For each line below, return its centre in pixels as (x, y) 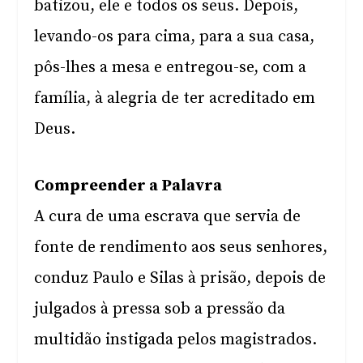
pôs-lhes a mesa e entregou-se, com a (171, 68)
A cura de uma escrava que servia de (168, 217)
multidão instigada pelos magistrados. (176, 340)
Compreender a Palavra (128, 186)
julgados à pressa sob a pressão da (160, 309)
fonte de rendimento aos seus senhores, (181, 248)
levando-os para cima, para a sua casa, (175, 37)
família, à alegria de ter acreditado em (175, 98)
